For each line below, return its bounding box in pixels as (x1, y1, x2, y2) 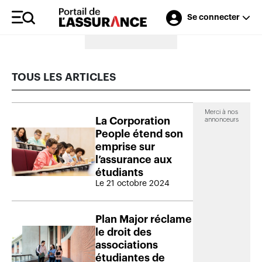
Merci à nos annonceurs (96, 25, 166, 32)
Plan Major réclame (95, 213, 192, 225)
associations (95, 239, 158, 250)
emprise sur (95, 141, 155, 152)
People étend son (95, 128, 183, 139)
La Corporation (95, 115, 170, 126)
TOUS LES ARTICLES (12, 71, 116, 82)
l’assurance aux (95, 154, 172, 165)
